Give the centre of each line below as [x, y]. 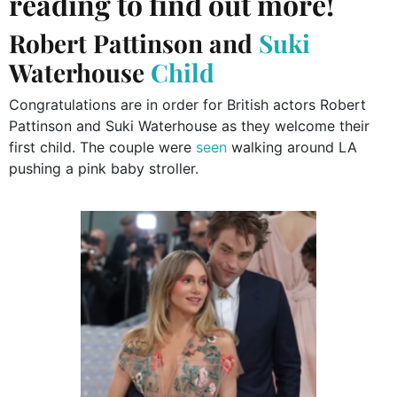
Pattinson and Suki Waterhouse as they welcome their [189, 125]
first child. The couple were [102, 147]
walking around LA [292, 147]
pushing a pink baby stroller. [104, 168]
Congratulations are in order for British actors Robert [187, 104]
